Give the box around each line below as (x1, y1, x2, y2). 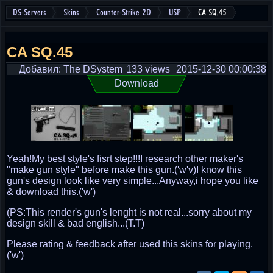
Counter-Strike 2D (96, 8, 151, 17)
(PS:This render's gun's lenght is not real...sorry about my (7, 207, 252, 218)
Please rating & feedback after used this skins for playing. (7, 239, 253, 249)
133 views (126, 64, 170, 74)
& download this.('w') (7, 186, 96, 197)
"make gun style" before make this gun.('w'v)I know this (7, 165, 242, 175)
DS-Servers (13, 8, 46, 17)
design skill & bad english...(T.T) (7, 218, 144, 229)
